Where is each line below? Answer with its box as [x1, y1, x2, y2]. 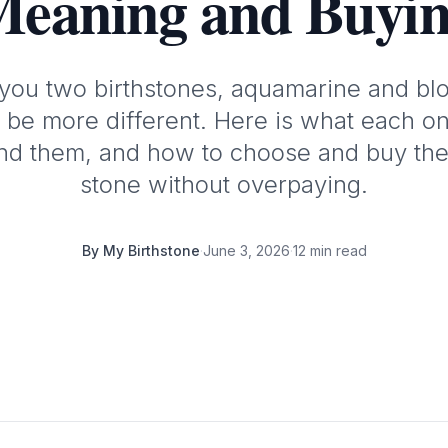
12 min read [292, 242, 367, 259]
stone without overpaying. [80, 170, 368, 199]
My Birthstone [102, 242, 200, 259]
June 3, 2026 [202, 242, 290, 259]
